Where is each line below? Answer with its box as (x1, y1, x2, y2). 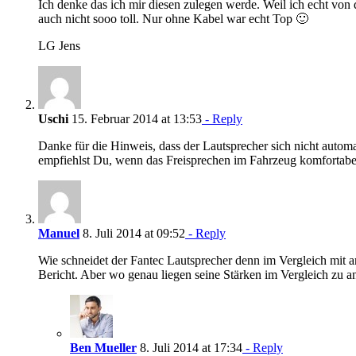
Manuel (38, 226, 79, 241)
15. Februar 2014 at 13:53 (68, 112, 202, 126)
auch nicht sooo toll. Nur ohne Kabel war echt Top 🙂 (38, 12, 308, 26)
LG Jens (38, 39, 80, 53)
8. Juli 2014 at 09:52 (79, 226, 185, 241)
